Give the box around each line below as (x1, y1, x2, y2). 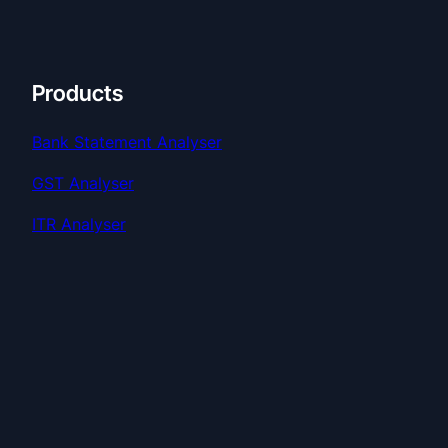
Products (32, 80, 123, 106)
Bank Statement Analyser (32, 132, 222, 152)
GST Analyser (32, 173, 134, 193)
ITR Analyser (32, 214, 126, 234)
